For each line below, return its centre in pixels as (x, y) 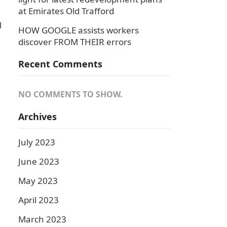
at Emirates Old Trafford (66, 11)
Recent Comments (60, 64)
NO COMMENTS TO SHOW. (70, 94)
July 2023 (37, 142)
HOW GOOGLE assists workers (79, 30)
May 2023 (38, 181)
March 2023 (42, 219)
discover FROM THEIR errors (75, 42)
